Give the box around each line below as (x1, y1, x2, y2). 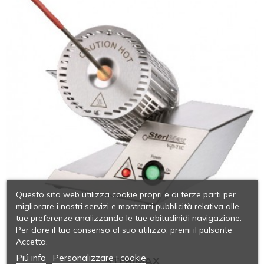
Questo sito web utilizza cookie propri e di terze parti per (15, 189, 236, 200)
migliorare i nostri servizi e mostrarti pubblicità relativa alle (15, 200, 239, 212)
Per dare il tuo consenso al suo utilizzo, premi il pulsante (15, 224, 232, 235)
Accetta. (15, 236, 48, 247)
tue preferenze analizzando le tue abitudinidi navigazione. (15, 212, 242, 223)
